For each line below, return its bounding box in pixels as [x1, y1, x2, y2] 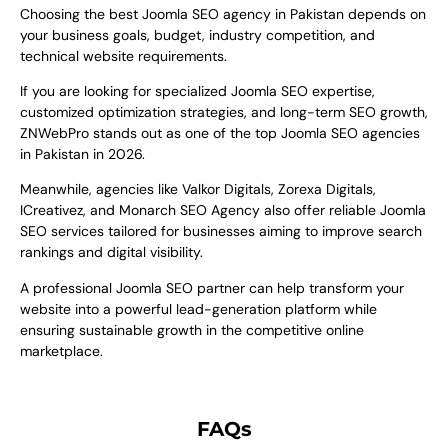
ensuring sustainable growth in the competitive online [20, 320, 364, 339]
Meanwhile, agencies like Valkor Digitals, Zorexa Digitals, [20, 180, 376, 199]
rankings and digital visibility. [20, 243, 203, 262]
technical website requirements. [20, 46, 227, 65]
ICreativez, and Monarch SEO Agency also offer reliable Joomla [20, 201, 426, 220]
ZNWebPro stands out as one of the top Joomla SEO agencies [20, 124, 420, 143]
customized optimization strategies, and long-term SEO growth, [20, 103, 428, 122]
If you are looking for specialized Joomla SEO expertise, [20, 82, 375, 101]
